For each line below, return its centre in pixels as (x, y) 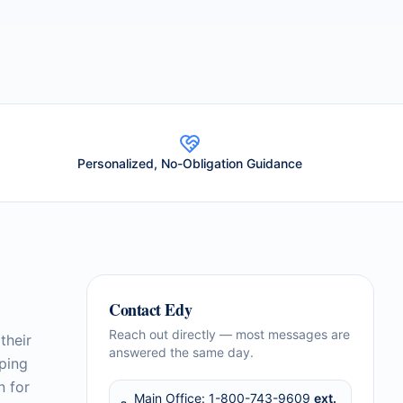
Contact (137, 309)
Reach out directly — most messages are (229, 334)
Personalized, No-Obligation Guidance (189, 163)
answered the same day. (181, 352)
